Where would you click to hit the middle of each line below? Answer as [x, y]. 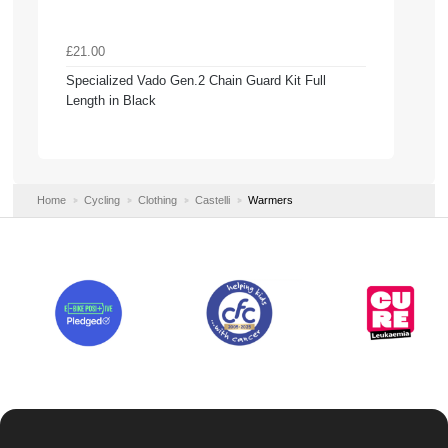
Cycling [101, 200]
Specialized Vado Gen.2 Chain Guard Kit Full [196, 80]
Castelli [212, 200]
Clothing [157, 200]
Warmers [270, 200]
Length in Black [111, 100]
